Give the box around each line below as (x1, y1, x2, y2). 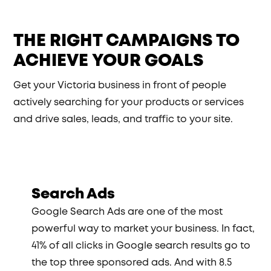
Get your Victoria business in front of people (13, 79, 227, 93)
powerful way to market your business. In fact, (31, 222, 255, 236)
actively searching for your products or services (13, 96, 244, 109)
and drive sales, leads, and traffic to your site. (13, 113, 233, 126)
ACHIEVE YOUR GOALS (13, 49, 204, 73)
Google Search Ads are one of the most (31, 205, 223, 219)
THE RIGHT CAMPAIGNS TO (13, 29, 240, 53)
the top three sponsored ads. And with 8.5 (31, 256, 232, 270)
